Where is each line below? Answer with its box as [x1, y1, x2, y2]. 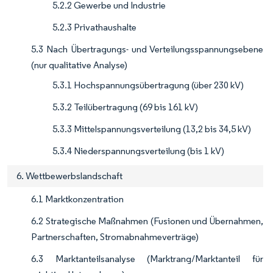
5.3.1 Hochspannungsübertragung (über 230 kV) [52, 79, 244, 91]
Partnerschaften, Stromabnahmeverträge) [31, 231, 199, 243]
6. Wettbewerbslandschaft [16, 170, 122, 182]
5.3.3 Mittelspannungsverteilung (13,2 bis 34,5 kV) [52, 123, 251, 135]
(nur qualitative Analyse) [31, 59, 127, 71]
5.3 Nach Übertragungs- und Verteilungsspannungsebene [31, 43, 263, 55]
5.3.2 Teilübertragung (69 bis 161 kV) [52, 101, 198, 113]
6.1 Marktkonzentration [31, 193, 124, 205]
